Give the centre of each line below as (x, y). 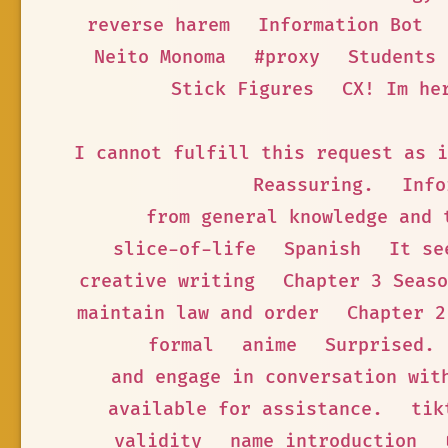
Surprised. (380, 345)
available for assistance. (245, 409)
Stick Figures (242, 89)
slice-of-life (184, 249)
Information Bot (340, 25)
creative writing (167, 281)
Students (392, 57)
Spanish (322, 249)
